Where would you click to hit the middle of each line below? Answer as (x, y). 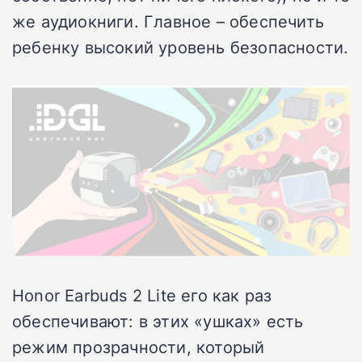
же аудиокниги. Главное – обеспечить (168, 21)
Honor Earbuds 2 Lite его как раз (142, 295)
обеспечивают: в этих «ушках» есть (158, 321)
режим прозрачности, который (139, 347)
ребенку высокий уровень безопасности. (181, 46)
